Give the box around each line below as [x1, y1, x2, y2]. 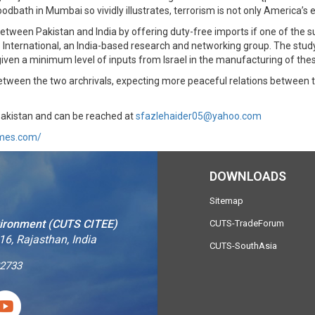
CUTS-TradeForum [209, 217, 284, 229]
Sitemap [209, 195, 243, 206]
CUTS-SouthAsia [209, 240, 277, 251]
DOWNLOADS [209, 168, 286, 184]
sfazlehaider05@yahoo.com [136, 110, 262, 122]
